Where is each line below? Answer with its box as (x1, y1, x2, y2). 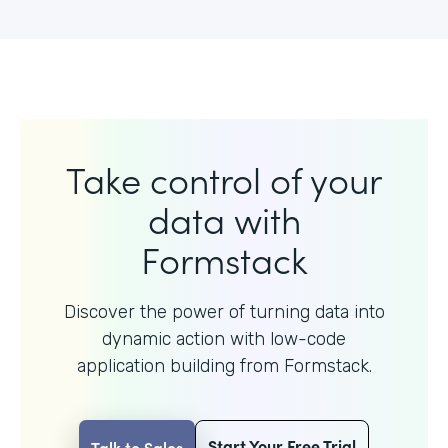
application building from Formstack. (76, 355, 372, 378)
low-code (270, 328, 346, 351)
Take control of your (66, 153, 382, 205)
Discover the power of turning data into (63, 301, 385, 324)
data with (147, 193, 301, 245)
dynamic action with (102, 328, 270, 351)
